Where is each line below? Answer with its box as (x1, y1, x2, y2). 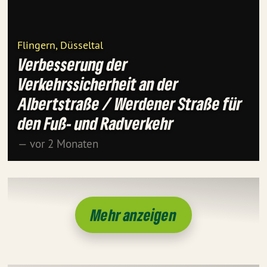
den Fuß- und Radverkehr (18, 113, 173, 135)
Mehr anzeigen (91, 204, 176, 225)
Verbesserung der (18, 54, 128, 76)
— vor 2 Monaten (18, 136, 98, 151)
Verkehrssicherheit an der (18, 73, 178, 95)
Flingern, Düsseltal (17, 38, 103, 52)
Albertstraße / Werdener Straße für (18, 93, 242, 115)
